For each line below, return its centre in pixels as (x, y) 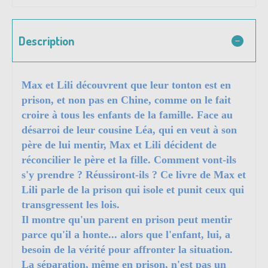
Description (46, 41)
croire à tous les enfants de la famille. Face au (127, 115)
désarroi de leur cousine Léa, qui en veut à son (129, 130)
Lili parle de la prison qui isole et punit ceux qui (133, 190)
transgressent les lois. (71, 205)
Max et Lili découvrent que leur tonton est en (126, 85)
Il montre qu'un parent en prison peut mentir (127, 220)
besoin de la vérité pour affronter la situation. (127, 250)
